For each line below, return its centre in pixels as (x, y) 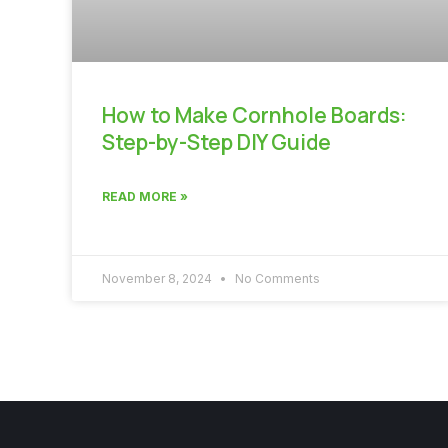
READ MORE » (145, 196)
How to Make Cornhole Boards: (254, 114)
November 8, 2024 (158, 278)
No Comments (276, 278)
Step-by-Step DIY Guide (216, 141)
